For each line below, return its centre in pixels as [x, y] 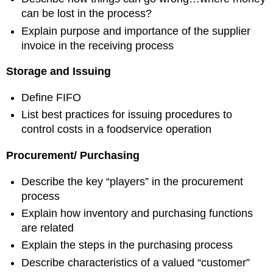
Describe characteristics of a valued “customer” [136, 262]
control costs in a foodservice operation [117, 129]
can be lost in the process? [87, 14]
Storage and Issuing [59, 72]
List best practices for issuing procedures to [127, 115]
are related [48, 228]
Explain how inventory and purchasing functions [137, 213]
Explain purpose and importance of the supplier [136, 31]
